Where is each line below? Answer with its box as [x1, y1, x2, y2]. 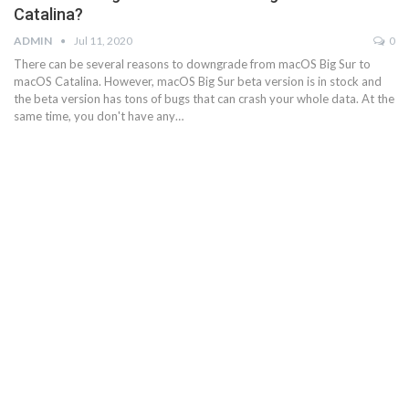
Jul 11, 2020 [74, 34, 132, 48]
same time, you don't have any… [14, 109, 184, 124]
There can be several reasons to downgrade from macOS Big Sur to [14, 57, 371, 72]
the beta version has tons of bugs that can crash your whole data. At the [14, 91, 394, 107]
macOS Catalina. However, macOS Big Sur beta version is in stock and [14, 74, 382, 89]
